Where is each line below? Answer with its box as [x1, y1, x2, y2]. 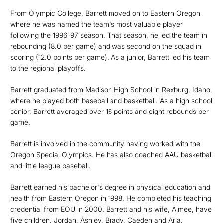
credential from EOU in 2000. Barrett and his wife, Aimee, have [10, 205, 212, 213]
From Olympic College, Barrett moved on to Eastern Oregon [10, 9, 200, 17]
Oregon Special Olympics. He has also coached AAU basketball [10, 150, 213, 159]
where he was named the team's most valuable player [10, 20, 183, 28]
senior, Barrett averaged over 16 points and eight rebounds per [10, 107, 209, 115]
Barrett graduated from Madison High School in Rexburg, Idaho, [10, 85, 212, 94]
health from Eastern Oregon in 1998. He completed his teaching [10, 194, 211, 202]
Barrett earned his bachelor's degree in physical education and [10, 183, 210, 191]
